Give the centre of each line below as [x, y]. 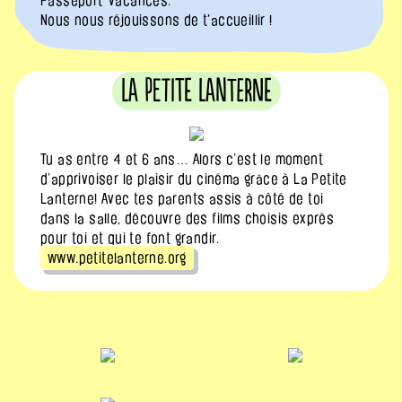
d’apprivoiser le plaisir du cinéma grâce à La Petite [194, 179]
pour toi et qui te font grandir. [134, 238]
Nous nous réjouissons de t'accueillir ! [157, 20]
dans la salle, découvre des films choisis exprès [188, 218]
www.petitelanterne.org [117, 258]
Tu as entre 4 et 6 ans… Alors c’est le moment [182, 159]
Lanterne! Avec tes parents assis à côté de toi [182, 198]
